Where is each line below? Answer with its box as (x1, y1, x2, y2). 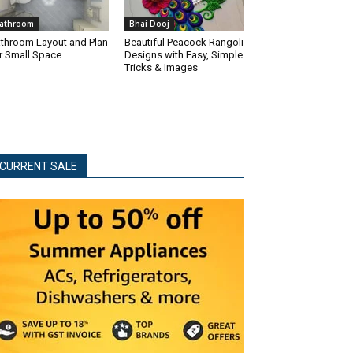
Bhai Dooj (129, 17, 169, 29)
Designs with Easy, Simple (124, 48, 243, 61)
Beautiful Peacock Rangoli (124, 35, 243, 48)
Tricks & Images (124, 61, 198, 73)
